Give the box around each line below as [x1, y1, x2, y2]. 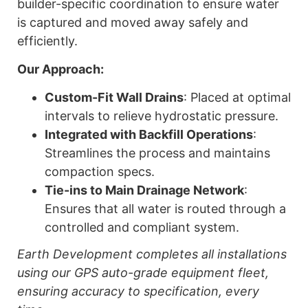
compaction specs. [45, 164, 155, 179]
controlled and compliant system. [45, 220, 239, 235]
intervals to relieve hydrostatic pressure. [45, 109, 278, 124]
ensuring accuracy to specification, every [17, 284, 259, 299]
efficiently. [17, 33, 78, 48]
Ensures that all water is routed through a [45, 201, 286, 217]
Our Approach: [17, 62, 104, 77]
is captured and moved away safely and [17, 14, 248, 30]
